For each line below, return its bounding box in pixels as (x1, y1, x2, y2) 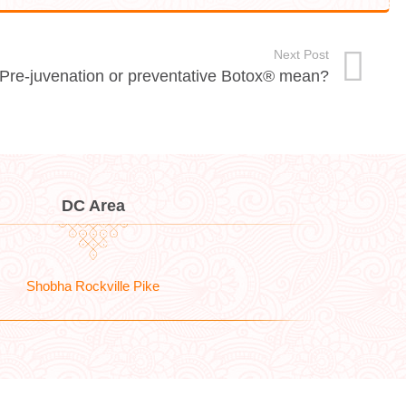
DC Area (62, 196, 125, 215)
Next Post (274, 47, 330, 62)
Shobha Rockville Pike (26, 277, 160, 294)
